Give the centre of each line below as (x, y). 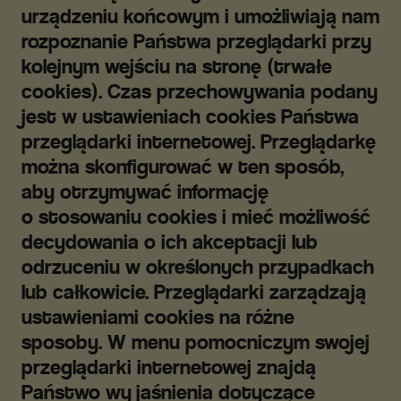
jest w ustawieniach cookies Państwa (190, 116)
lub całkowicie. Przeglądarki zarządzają (194, 292)
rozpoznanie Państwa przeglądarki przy (196, 41)
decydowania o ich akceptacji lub (170, 242)
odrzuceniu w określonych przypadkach (198, 267)
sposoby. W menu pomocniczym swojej (196, 342)
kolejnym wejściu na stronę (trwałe (177, 66)
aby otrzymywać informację (145, 192)
